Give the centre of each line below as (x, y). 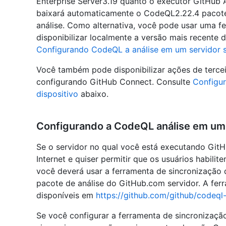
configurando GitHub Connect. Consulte (115, 81)
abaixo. (93, 94)
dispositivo (57, 94)
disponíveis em (66, 195)
